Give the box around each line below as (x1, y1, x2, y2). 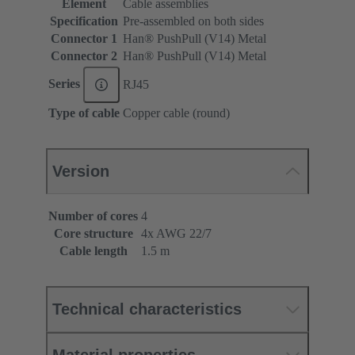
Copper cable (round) (123, 106, 230, 120)
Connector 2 (51, 49, 117, 63)
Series (48, 76, 84, 90)
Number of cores (48, 209, 138, 223)
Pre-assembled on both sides (123, 14, 264, 29)
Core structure (53, 227, 133, 241)
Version (52, 162, 109, 181)
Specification (50, 14, 118, 29)
